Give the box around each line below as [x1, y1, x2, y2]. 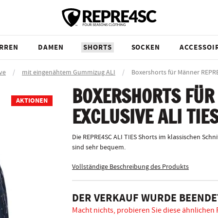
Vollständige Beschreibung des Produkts [72, 163, 189, 171]
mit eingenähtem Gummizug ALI [22, 68, 115, 77]
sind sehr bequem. [72, 143, 126, 152]
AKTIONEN [16, 96, 48, 106]
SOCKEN [131, 42, 161, 53]
